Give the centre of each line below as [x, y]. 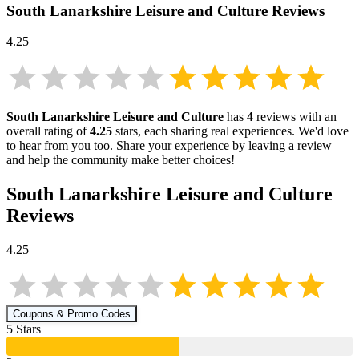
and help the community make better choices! [121, 160]
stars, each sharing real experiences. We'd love [230, 131]
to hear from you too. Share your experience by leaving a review [169, 146]
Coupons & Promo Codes [72, 314]
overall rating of [48, 131]
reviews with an [295, 117]
